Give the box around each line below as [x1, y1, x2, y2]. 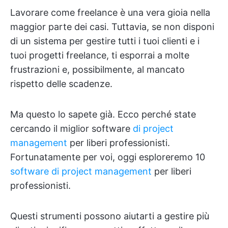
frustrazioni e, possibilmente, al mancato [10, 64, 185, 75]
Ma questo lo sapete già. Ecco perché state [10, 109, 196, 120]
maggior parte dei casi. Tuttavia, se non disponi [10, 21, 214, 32]
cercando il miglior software [10, 123, 133, 134]
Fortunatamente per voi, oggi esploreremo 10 [10, 152, 205, 162]
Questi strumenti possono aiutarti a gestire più [10, 211, 209, 221]
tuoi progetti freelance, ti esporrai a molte [10, 50, 189, 61]
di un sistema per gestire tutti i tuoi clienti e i [10, 36, 199, 46]
